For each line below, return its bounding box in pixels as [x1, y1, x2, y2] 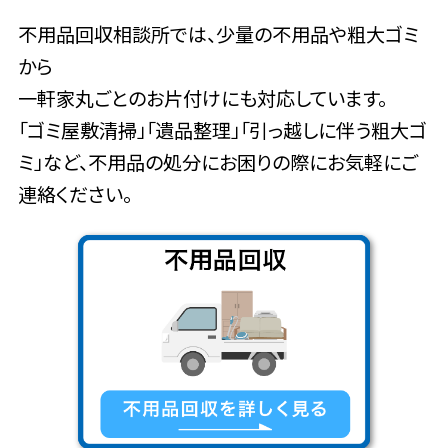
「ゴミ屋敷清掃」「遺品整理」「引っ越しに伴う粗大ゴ [17, 115, 427, 144]
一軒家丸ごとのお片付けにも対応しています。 [17, 83, 387, 112]
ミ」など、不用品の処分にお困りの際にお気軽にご [17, 147, 418, 176]
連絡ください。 [17, 179, 132, 208]
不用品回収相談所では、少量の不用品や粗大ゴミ [17, 19, 419, 48]
